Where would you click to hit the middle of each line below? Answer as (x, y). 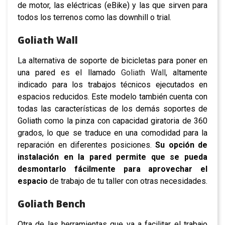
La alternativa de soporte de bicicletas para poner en (113, 60)
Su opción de (181, 145)
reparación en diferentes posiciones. (86, 145)
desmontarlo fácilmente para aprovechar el (113, 169)
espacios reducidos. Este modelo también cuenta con (113, 96)
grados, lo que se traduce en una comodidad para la (113, 133)
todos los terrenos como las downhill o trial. (94, 17)
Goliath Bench (51, 203)
